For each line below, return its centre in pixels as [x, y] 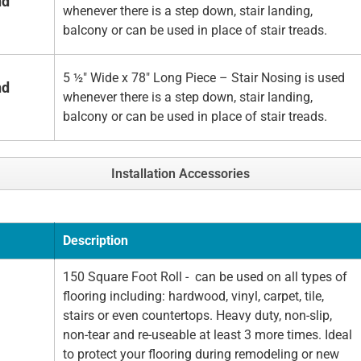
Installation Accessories [180, 174]
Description [95, 241]
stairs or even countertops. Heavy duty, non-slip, [197, 316]
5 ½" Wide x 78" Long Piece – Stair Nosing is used [204, 78]
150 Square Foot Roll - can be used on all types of [205, 277]
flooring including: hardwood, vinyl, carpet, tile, [193, 297]
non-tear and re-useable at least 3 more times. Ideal [207, 335]
